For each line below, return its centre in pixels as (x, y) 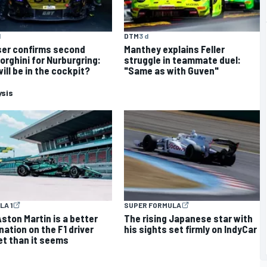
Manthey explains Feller (174, 49)
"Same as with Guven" (171, 71)
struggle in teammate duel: (182, 60)
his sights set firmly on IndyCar (190, 229)
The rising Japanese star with (188, 218)
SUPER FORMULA (153, 205)
